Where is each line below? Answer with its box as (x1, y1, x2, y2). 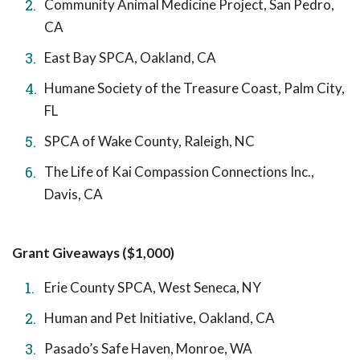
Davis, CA (44, 185, 103, 202)
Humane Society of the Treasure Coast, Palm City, (44, 79, 345, 96)
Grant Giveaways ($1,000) (12, 243, 174, 261)
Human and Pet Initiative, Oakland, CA (44, 309, 275, 326)
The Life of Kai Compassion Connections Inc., (44, 162, 314, 180)
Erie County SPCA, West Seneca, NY (44, 278, 261, 296)
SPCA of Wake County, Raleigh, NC (44, 132, 255, 149)
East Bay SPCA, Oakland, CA (44, 48, 216, 66)
